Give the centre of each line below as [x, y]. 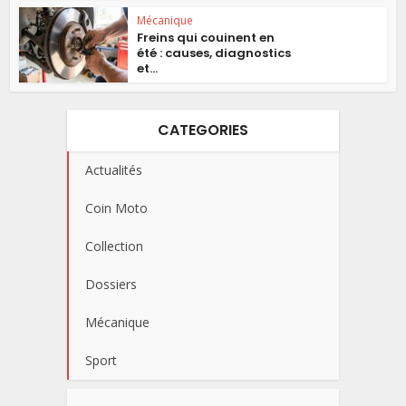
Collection [114, 246]
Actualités [114, 169]
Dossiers [111, 284]
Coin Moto [116, 208]
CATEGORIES [203, 130]
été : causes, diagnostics [214, 53]
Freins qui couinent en [206, 38]
